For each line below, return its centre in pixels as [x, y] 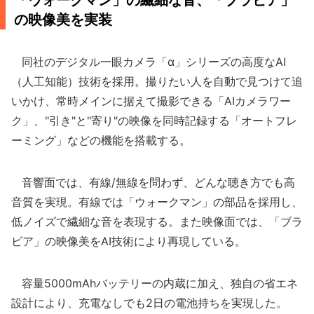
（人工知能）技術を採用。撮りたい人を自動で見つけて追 [157, 81]
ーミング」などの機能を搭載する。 [101, 140]
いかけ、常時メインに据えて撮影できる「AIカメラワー [151, 101]
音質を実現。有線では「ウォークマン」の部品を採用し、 [157, 202]
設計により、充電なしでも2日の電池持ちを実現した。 [149, 303]
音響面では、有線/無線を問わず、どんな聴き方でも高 [153, 182]
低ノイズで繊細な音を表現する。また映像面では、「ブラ [157, 221]
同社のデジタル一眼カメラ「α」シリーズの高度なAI [149, 62]
